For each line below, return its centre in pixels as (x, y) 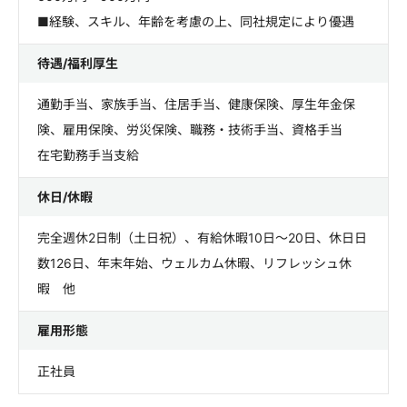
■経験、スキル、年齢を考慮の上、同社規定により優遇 (196, 21)
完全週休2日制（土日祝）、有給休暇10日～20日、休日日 (202, 238)
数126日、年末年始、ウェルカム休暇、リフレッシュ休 (194, 263)
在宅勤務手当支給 (88, 155)
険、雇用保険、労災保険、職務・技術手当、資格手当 (190, 129)
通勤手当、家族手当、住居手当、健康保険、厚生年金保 (196, 104)
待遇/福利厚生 (78, 63)
